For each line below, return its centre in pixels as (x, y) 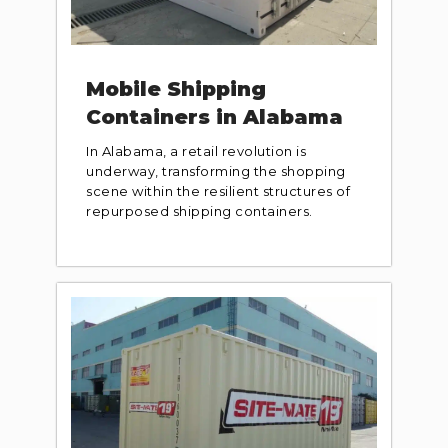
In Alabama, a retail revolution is (196, 150)
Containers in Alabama (215, 116)
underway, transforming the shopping (216, 170)
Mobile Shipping (176, 88)
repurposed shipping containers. (201, 210)
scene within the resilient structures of (218, 190)
